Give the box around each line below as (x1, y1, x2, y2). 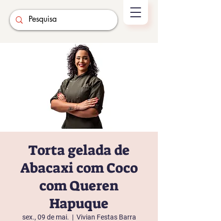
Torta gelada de (28, 141, 130, 159)
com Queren (39, 177, 118, 195)
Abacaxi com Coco (20, 159, 138, 177)
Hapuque (49, 194, 109, 213)
